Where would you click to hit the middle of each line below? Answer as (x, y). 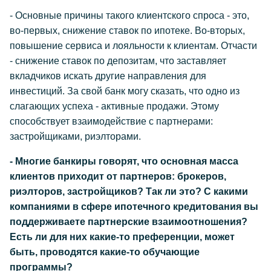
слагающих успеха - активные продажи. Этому (114, 106)
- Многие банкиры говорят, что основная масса (124, 161)
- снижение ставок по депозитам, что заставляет (118, 61)
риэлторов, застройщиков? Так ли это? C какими (129, 191)
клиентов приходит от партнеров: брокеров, (118, 176)
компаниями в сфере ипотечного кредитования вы (134, 207)
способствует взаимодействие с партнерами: (111, 121)
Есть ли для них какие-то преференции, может (122, 237)
